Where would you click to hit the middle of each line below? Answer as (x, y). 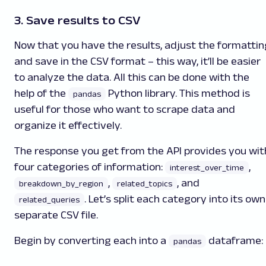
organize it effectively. (68, 125)
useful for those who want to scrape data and (125, 109)
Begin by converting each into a (91, 240)
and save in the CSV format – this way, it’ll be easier (137, 61)
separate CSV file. (57, 215)
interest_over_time (207, 167)
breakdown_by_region (61, 183)
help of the (41, 93)
